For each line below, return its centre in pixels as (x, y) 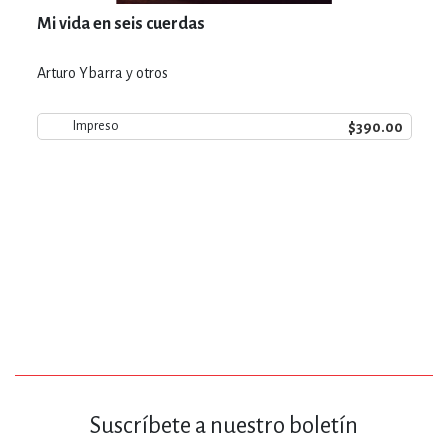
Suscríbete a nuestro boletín (224, 426)
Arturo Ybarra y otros (102, 72)
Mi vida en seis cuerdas (120, 23)
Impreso (95, 126)
